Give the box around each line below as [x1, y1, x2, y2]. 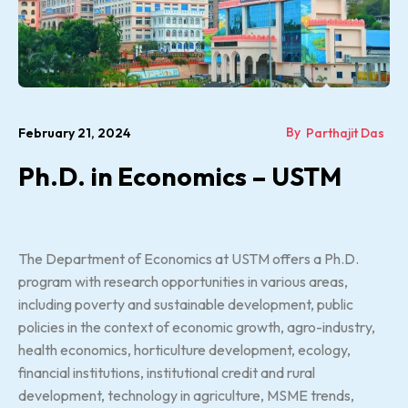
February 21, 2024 [18, 124, 131, 141]
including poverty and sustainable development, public [18, 294, 353, 313]
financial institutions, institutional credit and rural [18, 362, 315, 382]
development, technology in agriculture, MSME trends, [18, 385, 354, 404]
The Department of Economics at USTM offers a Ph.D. [18, 249, 359, 268]
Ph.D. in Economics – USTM [18, 159, 342, 192]
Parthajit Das [306, 124, 384, 141]
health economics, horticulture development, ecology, [18, 340, 351, 359]
